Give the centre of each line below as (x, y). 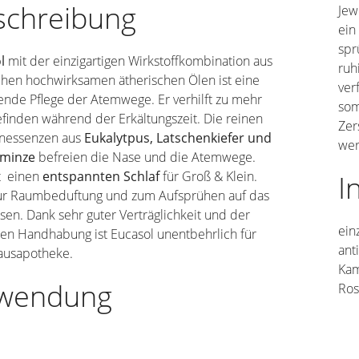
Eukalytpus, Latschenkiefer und (178, 138)
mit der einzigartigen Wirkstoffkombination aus (140, 61)
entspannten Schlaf (101, 176)
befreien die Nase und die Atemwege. (145, 157)
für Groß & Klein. (208, 176)
